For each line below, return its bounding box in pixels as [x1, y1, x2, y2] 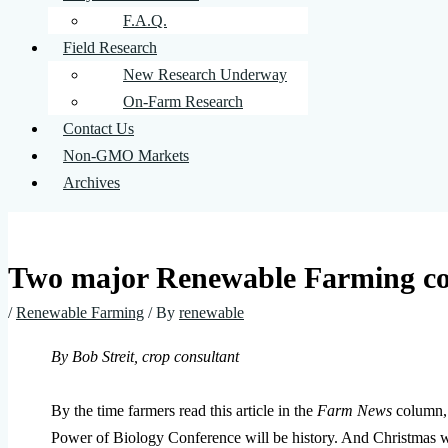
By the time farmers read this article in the [51, 401, 317, 419]
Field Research [63, 39, 157, 56]
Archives [63, 174, 120, 191]
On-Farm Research [123, 93, 243, 110]
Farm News [317, 401, 392, 419]
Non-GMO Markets [63, 147, 189, 164]
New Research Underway [123, 66, 287, 83]
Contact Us [63, 120, 134, 137]
